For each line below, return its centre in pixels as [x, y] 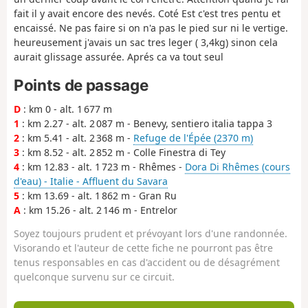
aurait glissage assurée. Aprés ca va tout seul [119, 57]
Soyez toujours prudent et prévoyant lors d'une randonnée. [151, 233]
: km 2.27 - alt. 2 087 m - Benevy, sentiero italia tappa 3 [146, 123]
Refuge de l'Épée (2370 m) [193, 137]
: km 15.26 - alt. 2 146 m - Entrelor [99, 210]
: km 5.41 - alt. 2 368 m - [76, 137]
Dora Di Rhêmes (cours [238, 166]
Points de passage [81, 85]
